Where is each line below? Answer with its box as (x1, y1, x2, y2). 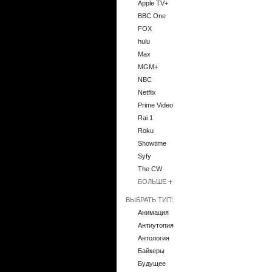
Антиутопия (138, 222, 174, 229)
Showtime (138, 140, 166, 148)
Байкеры (138, 247, 165, 255)
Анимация (138, 209, 169, 217)
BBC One (138, 12, 166, 20)
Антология (138, 234, 169, 242)
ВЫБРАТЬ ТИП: (126, 196, 174, 204)
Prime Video (138, 101, 173, 109)
